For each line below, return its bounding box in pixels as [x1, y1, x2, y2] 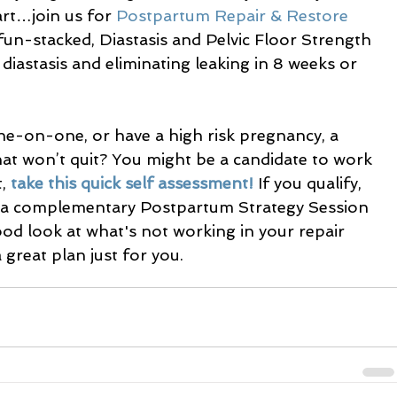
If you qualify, [253, 174, 366, 192]
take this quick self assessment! [11, 174, 253, 192]
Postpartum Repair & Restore [116, 6, 353, 25]
